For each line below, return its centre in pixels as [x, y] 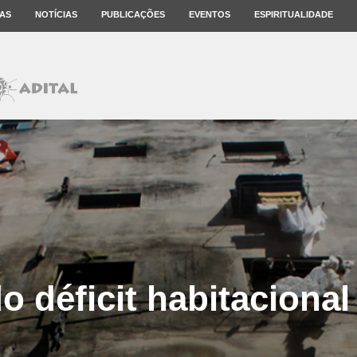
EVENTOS [210, 14]
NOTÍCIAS [56, 14]
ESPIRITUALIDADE [294, 14]
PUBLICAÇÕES [133, 14]
